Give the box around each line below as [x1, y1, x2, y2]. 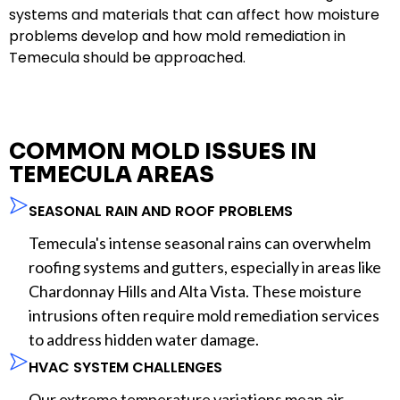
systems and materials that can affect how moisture [9, 4, 379, 25]
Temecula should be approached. [9, 46, 246, 68]
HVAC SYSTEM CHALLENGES [29, 356, 222, 378]
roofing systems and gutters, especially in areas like [29, 256, 381, 277]
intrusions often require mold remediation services [29, 304, 379, 325]
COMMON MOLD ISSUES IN [9, 137, 317, 165]
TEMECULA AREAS [9, 161, 214, 188]
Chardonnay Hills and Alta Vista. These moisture [29, 280, 362, 301]
